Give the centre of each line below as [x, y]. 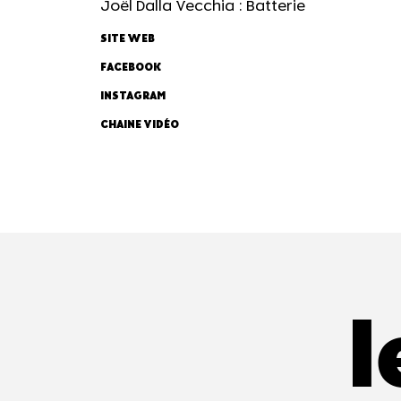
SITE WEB [128, 39]
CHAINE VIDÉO [140, 125]
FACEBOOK [131, 68]
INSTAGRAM [133, 96]
